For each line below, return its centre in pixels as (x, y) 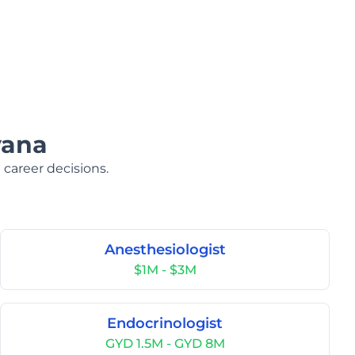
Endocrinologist (165, 323)
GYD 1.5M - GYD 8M (165, 344)
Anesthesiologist (165, 250)
